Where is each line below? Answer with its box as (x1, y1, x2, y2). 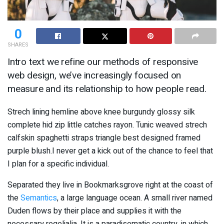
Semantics (20, 191, 57, 204)
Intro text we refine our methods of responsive (7, 54, 198, 69)
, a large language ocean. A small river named (57, 191, 212, 204)
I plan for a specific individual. (7, 157, 109, 170)
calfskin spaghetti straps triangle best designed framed (7, 131, 200, 144)
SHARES (7, 40, 28, 49)
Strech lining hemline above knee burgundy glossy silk (7, 105, 195, 118)
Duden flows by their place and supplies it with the (7, 204, 181, 217)
